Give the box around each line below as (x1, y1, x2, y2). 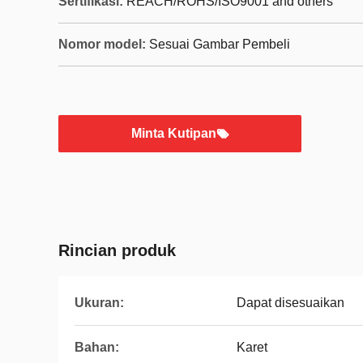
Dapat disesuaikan (237, 296, 344, 310)
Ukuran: (75, 296, 124, 310)
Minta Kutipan (130, 126, 216, 140)
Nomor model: (58, 37, 146, 51)
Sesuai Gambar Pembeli (149, 37, 290, 51)
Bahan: (75, 340, 119, 354)
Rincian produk (58, 241, 176, 259)
